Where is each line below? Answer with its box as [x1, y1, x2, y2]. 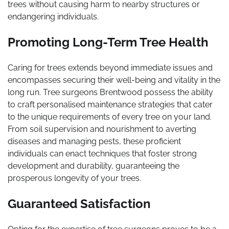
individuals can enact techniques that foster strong [8, 148, 197, 158]
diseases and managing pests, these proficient [8, 136, 181, 146]
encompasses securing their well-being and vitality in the [8, 75, 220, 85]
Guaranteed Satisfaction [8, 196, 151, 211]
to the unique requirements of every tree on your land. [8, 111, 212, 122]
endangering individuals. [8, 12, 99, 22]
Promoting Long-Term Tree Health [8, 35, 209, 50]
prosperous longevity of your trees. [8, 173, 141, 183]
